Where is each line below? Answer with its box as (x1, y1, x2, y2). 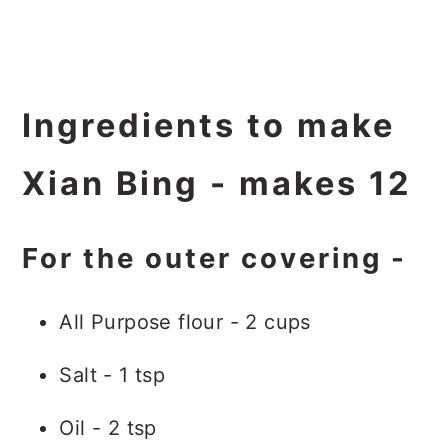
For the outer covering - (22, 241, 408, 275)
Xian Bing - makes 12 (22, 164, 412, 203)
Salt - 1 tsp (59, 363, 166, 387)
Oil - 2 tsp (59, 416, 157, 440)
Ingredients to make (22, 106, 396, 145)
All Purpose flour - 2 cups (59, 310, 311, 334)
